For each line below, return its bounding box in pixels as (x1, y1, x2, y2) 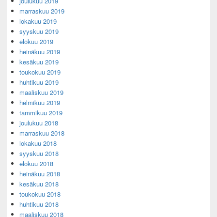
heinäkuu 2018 (19, 169, 60, 179)
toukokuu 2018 (19, 189, 61, 199)
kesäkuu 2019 (19, 57, 59, 67)
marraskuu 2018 (19, 128, 64, 138)
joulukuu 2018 (19, 118, 58, 128)
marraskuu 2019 (19, 6, 64, 16)
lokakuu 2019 (19, 16, 57, 26)
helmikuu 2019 (19, 98, 60, 108)
